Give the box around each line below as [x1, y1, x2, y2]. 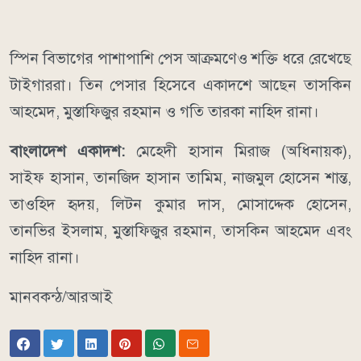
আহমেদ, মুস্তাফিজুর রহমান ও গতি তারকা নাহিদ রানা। [10, 102, 319, 122]
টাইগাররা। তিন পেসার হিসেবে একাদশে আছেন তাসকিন [10, 76, 351, 95]
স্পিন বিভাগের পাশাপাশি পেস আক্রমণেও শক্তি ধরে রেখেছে [10, 49, 351, 68]
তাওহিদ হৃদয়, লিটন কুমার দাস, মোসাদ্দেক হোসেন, [10, 195, 351, 214]
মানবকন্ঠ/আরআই [10, 288, 113, 307]
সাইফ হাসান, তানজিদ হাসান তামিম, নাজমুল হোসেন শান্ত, [10, 168, 351, 188]
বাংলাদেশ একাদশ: [10, 142, 137, 161]
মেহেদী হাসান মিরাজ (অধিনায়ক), [136, 142, 352, 161]
